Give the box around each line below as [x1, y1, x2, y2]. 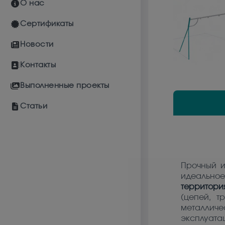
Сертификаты [20, 20, 74, 28]
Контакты [20, 61, 56, 69]
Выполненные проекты [20, 82, 109, 89]
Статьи [20, 102, 47, 110]
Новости [20, 41, 54, 48]
